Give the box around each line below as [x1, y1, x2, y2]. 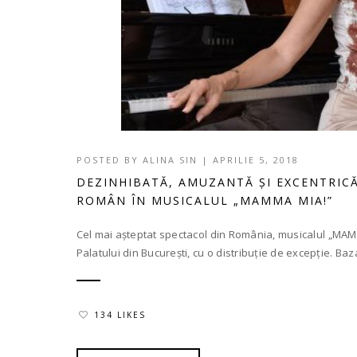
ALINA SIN [142, 154, 198, 166]
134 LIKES [93, 309, 146, 321]
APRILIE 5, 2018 [212, 154, 299, 166]
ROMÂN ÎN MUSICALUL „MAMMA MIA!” [76, 193, 333, 208]
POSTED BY [76, 154, 143, 166]
